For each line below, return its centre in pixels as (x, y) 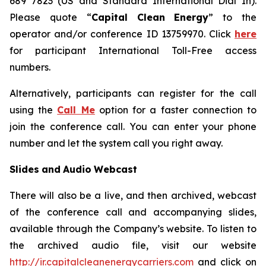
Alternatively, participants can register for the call (133, 93)
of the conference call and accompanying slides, (133, 212)
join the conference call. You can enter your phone (133, 126)
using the (34, 110)
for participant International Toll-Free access (133, 50)
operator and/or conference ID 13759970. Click (122, 34)
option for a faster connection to (176, 110)
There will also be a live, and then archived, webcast (133, 195)
